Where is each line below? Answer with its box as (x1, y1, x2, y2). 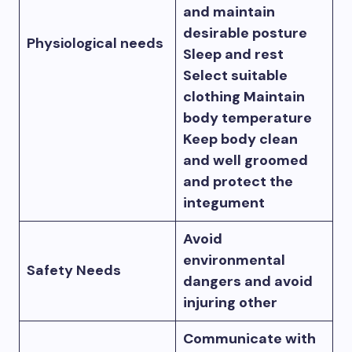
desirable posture (183, 24, 307, 43)
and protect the (183, 172, 293, 192)
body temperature (183, 108, 312, 128)
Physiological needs (27, 34, 163, 53)
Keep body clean (183, 130, 298, 149)
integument (183, 193, 265, 213)
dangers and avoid (183, 272, 313, 291)
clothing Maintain (183, 87, 305, 107)
